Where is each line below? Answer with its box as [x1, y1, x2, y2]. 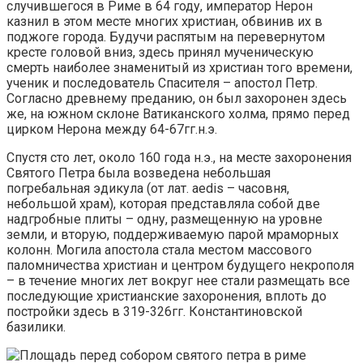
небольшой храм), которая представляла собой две [6, 196, 320, 212]
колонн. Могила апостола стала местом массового [6, 242, 312, 258]
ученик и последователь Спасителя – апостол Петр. [6, 75, 318, 92]
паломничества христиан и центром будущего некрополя [6, 258, 354, 274]
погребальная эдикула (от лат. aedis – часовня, [6, 181, 289, 197]
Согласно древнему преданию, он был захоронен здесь [6, 91, 347, 107]
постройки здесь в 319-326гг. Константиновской [6, 304, 302, 320]
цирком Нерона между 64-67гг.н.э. [6, 122, 217, 138]
